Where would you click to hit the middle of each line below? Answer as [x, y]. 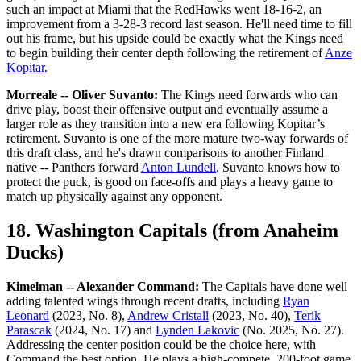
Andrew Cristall [168, 315]
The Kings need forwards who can [248, 95]
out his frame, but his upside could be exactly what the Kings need [175, 39]
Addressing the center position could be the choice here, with [161, 344]
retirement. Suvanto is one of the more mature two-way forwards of [177, 139]
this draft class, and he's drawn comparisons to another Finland [165, 153]
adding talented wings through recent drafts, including [145, 301]
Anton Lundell [178, 168]
